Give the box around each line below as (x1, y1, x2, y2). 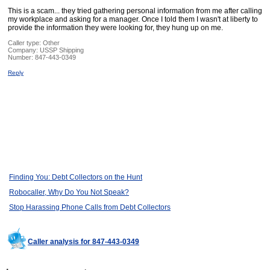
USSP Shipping (40, 46, 84, 54)
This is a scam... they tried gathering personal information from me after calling (8, 7, 262, 16)
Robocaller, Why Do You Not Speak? (9, 188, 129, 197)
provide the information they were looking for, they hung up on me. (8, 24, 223, 33)
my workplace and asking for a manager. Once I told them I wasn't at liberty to (8, 15, 258, 24)
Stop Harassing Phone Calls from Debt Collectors (9, 203, 171, 212)
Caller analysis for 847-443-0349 (28, 237, 139, 246)
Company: (8, 46, 40, 54)
